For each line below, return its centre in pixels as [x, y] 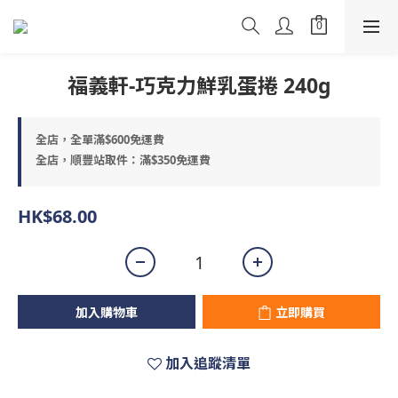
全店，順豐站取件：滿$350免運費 [123, 160]
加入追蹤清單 [208, 363]
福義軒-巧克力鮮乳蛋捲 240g [199, 85]
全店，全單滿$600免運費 [100, 139]
